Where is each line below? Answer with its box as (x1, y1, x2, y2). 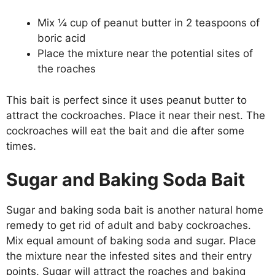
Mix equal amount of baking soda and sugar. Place (6, 234, 256, 247)
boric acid (37, 32, 86, 45)
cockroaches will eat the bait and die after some (6, 124, 244, 137)
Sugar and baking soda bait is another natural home (6, 204, 263, 217)
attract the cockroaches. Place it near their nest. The (6, 109, 265, 122)
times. (6, 139, 36, 152)
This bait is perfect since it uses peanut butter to (6, 93, 247, 106)
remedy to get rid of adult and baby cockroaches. (6, 219, 251, 232)
